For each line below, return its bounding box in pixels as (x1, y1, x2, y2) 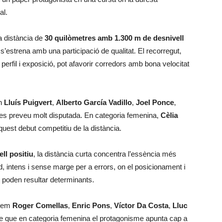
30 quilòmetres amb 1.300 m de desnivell (45, 34, 184, 42)
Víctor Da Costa (114, 201, 168, 210)
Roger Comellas (12, 201, 68, 210)
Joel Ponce (136, 98, 174, 107)
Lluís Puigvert (4, 98, 52, 107)
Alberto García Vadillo (56, 98, 132, 107)
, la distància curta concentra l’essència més (33, 150, 176, 158)
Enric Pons (72, 201, 110, 210)
